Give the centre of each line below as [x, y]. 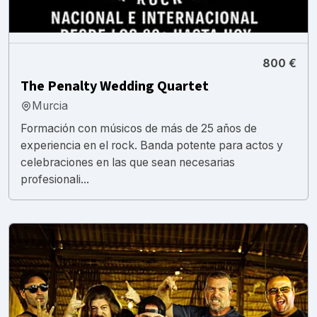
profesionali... [55, 179]
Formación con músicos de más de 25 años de [139, 128]
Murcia [50, 105]
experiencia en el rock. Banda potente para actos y [152, 145]
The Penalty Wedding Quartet [115, 86]
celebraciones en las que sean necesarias [128, 162]
